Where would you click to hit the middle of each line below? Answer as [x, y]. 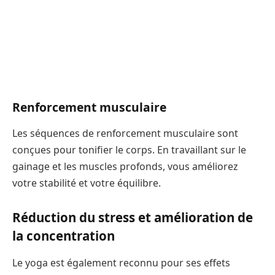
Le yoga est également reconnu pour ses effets [121, 262]
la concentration [64, 236]
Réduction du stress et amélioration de [133, 218]
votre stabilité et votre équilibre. [87, 183]
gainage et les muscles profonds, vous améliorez [125, 166]
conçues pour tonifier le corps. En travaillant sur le [129, 149]
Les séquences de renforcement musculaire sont [125, 133]
